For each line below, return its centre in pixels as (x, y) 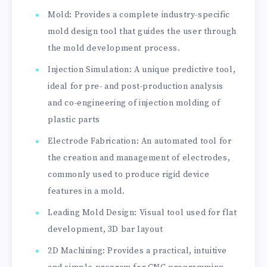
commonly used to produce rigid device (129, 175)
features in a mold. (86, 192)
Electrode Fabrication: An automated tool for (140, 142)
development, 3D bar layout (105, 230)
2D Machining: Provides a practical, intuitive (138, 251)
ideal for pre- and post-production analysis (136, 87)
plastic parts (74, 120)
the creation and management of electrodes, (139, 158)
